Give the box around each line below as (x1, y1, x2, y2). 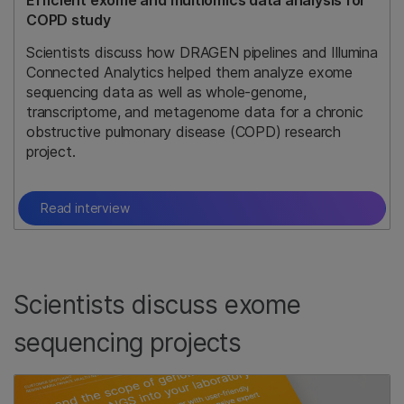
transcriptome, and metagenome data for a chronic (26, 103, 363, 122)
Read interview (41, 200, 130, 216)
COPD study (26, 11, 111, 30)
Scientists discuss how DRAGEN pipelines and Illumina (26, 43, 378, 62)
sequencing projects (14, 327, 242, 359)
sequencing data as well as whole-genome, (26, 83, 307, 102)
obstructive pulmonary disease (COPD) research (26, 123, 342, 142)
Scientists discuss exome (14, 289, 301, 321)
